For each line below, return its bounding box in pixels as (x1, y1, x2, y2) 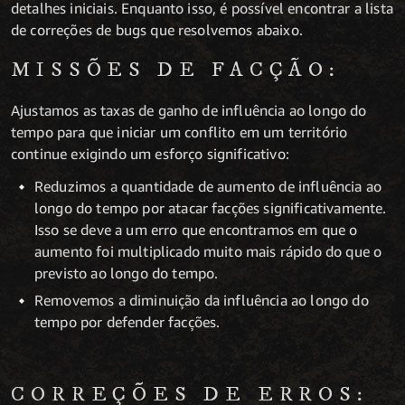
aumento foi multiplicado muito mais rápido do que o (34, 242, 382, 261)
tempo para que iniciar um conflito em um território (11, 123, 348, 142)
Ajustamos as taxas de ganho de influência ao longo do (11, 101, 367, 120)
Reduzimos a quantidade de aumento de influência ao (34, 177, 382, 196)
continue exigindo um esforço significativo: (11, 145, 289, 164)
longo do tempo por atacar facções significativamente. (34, 199, 387, 218)
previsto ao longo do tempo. (34, 264, 219, 283)
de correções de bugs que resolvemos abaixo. (11, 21, 303, 40)
